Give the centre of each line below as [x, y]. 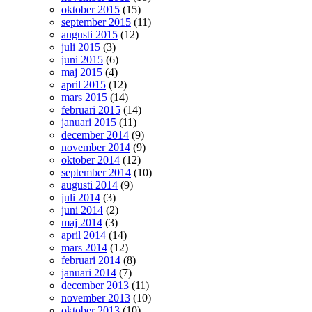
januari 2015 [89, 122]
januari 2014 [89, 272]
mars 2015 [84, 97]
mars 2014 [84, 247]
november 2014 [96, 147]
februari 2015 [91, 109]
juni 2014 [82, 210]
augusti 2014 [89, 185]
